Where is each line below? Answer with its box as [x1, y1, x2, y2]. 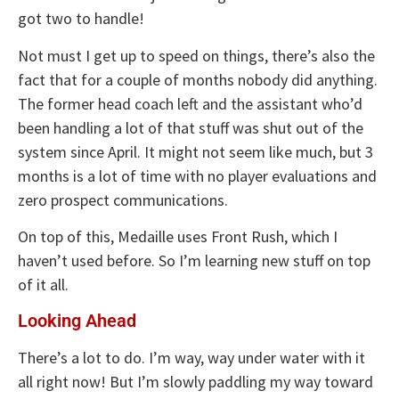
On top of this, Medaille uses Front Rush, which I [18, 226, 338, 248]
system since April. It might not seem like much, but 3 [18, 141, 373, 162]
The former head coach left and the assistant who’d [18, 93, 362, 114]
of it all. [18, 274, 69, 296]
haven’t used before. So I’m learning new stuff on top [18, 250, 370, 272]
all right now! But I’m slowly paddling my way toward [18, 370, 373, 392]
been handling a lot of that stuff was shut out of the [18, 117, 363, 138]
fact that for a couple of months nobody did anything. [18, 69, 378, 90]
